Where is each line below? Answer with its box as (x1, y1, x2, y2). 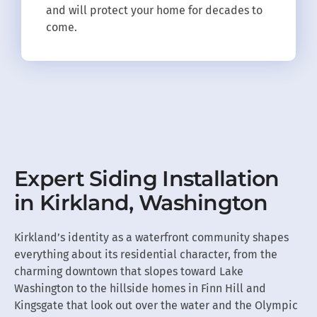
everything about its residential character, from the (14, 247, 277, 261)
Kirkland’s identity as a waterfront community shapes (14, 230, 289, 244)
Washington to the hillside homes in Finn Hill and (14, 281, 266, 295)
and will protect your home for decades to (46, 3, 263, 17)
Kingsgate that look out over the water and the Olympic (14, 298, 298, 312)
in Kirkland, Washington (14, 189, 267, 216)
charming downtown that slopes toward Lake (14, 264, 243, 278)
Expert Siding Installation (14, 165, 279, 192)
